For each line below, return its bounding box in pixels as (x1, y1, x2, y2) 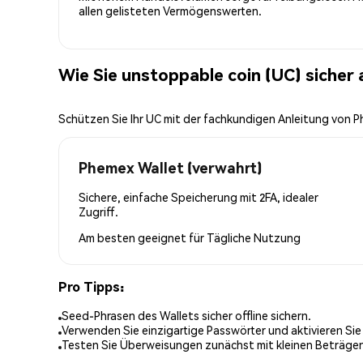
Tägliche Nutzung (207, 229, 301, 245)
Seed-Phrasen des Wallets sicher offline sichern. (62, 308, 311, 323)
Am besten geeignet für (79, 229, 207, 245)
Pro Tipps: (58, 277, 124, 295)
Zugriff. (79, 203, 118, 219)
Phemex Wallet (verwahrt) (79, 157, 262, 177)
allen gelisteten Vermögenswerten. (79, 2, 262, 18)
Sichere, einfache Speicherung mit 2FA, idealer (79, 189, 318, 204)
